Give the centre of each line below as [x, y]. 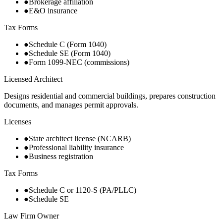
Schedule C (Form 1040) [68, 44]
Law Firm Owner [31, 216]
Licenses [18, 121]
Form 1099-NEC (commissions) [79, 62]
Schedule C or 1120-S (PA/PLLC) [83, 190]
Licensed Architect [33, 79]
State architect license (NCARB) [80, 138]
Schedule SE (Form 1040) [70, 53]
